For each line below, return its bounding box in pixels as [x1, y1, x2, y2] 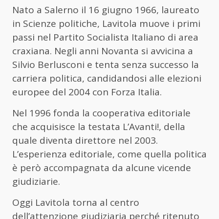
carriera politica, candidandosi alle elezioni [12, 72, 201, 85]
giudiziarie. [12, 175, 60, 188]
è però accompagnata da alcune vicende [12, 161, 191, 175]
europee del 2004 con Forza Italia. [12, 86, 162, 99]
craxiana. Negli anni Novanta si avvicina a [12, 44, 193, 58]
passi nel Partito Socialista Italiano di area [12, 31, 198, 44]
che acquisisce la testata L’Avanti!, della [12, 120, 185, 133]
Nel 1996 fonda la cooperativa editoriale [12, 107, 191, 120]
